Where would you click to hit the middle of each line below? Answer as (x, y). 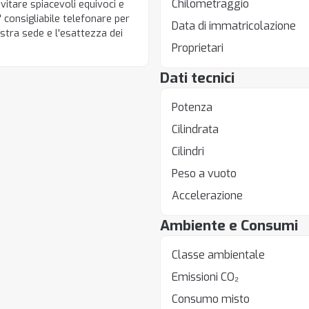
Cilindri (188, 151)
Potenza (192, 107)
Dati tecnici (197, 78)
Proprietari (197, 48)
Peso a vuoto (204, 173)
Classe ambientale (218, 255)
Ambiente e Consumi (229, 226)
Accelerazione (207, 196)
